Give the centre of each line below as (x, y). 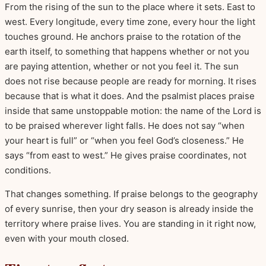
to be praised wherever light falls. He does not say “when (125, 126)
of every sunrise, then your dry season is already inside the (129, 209)
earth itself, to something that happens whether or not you (127, 52)
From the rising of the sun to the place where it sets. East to (130, 7)
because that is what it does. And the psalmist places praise (130, 96)
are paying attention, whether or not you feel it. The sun (122, 66)
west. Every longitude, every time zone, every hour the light (130, 22)
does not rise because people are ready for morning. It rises (131, 81)
